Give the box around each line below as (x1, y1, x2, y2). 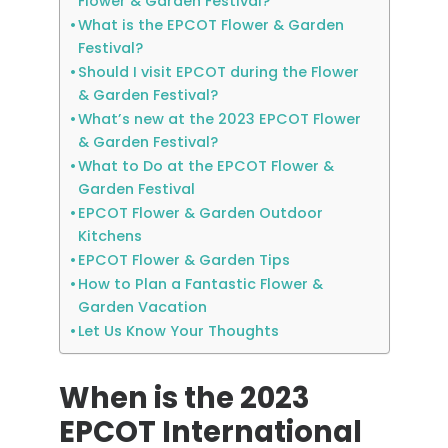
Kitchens (78, 226, 143, 246)
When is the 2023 (58, 378, 310, 418)
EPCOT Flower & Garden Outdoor (78, 203, 324, 223)
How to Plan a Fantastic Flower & (78, 274, 324, 294)
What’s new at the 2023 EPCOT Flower (78, 109, 362, 129)
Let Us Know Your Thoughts (78, 321, 280, 341)
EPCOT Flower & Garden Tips (78, 250, 291, 270)
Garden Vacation (78, 297, 208, 317)
